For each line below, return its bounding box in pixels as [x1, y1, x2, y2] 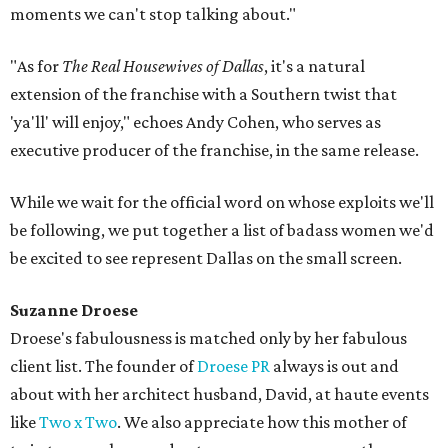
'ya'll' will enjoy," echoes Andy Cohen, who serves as [10, 112, 381, 133]
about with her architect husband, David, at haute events [10, 384, 429, 405]
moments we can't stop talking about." [10, 4, 296, 25]
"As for [10, 56, 62, 77]
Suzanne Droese [10, 300, 138, 321]
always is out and [270, 356, 399, 377]
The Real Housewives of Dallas [62, 56, 264, 77]
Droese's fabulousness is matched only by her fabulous [10, 328, 407, 349]
